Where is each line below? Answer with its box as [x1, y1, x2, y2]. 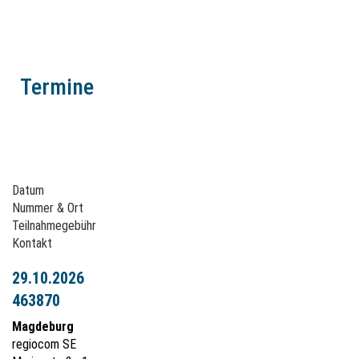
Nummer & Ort [12, 200, 83, 216]
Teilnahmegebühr [12, 218, 96, 233]
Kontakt [12, 236, 52, 251]
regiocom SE [12, 337, 76, 352]
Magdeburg [12, 319, 74, 334]
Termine [20, 74, 94, 100]
